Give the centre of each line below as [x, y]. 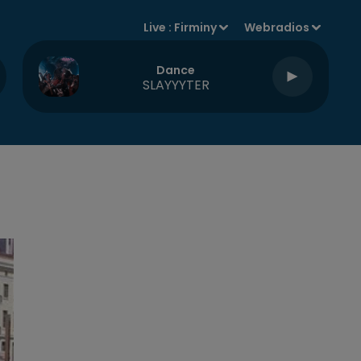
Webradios [277, 27]
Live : [159, 27]
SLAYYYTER [176, 85]
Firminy [196, 27]
